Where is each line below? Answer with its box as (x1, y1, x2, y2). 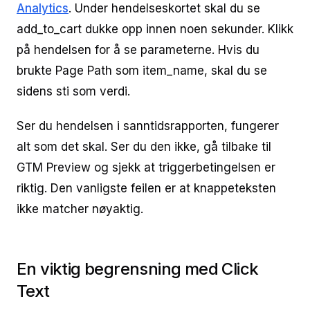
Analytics (17, 1, 69, 15)
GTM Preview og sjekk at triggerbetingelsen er (17, 161, 275, 174)
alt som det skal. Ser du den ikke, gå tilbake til (17, 140, 271, 154)
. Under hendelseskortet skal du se (69, 1, 260, 15)
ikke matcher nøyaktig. (17, 202, 143, 216)
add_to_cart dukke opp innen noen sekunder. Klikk (17, 22, 293, 36)
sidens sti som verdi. (17, 84, 130, 98)
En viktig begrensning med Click (17, 259, 259, 279)
